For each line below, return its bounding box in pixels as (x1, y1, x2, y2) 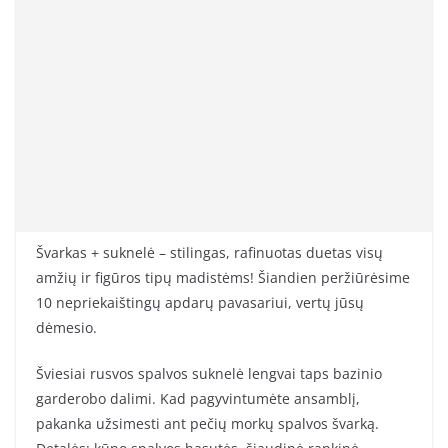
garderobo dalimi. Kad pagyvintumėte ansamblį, (36, 389, 360, 409)
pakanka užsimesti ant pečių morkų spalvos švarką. (36, 414, 379, 434)
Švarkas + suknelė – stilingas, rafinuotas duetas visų (36, 243, 383, 263)
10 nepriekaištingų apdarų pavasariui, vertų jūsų (36, 293, 364, 313)
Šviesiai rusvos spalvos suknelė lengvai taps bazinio (36, 364, 382, 384)
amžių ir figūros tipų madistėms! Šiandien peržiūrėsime (36, 268, 410, 288)
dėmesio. (36, 318, 97, 338)
